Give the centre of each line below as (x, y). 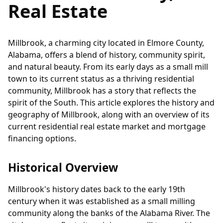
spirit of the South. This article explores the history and (111, 103)
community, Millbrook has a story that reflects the (102, 91)
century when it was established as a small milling (102, 201)
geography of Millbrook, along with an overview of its (109, 115)
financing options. (42, 139)
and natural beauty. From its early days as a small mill (108, 67)
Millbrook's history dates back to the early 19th (97, 189)
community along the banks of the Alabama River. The (109, 213)
